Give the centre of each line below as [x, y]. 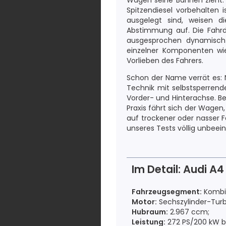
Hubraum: [150, 212]
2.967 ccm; [189, 212]
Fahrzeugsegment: [167, 192]
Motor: [144, 202]
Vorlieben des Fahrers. [165, 61]
